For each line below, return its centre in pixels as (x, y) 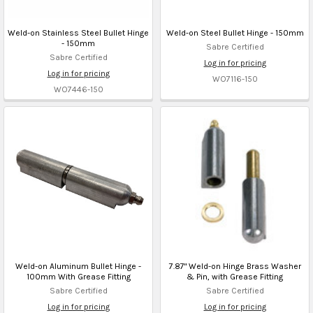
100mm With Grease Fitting (78, 276)
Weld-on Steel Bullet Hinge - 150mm (235, 32)
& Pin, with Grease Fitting (235, 276)
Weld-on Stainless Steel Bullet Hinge (78, 32)
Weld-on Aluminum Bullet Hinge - (78, 266)
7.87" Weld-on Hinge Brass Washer (235, 266)
